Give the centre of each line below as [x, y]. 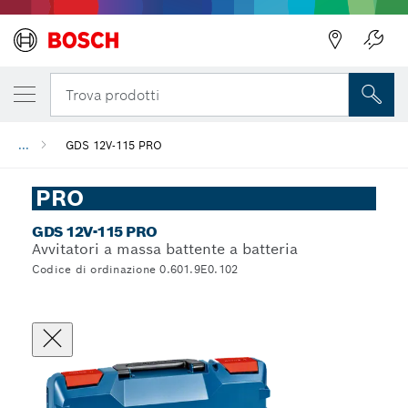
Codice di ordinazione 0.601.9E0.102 [135, 269]
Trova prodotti [112, 95]
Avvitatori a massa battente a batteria [165, 249]
